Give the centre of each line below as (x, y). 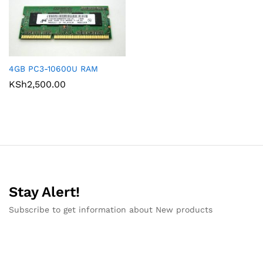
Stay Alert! (44, 192)
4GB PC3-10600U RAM (53, 68)
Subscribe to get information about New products (111, 209)
